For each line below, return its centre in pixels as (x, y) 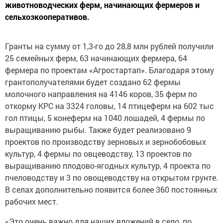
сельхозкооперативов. (47, 17)
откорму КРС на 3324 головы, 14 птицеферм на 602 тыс (110, 106)
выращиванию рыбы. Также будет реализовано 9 (98, 130)
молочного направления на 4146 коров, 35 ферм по (101, 94)
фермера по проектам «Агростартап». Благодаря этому (110, 70)
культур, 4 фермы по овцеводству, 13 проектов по (98, 154)
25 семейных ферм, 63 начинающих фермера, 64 (96, 58)
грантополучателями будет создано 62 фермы (93, 82)
